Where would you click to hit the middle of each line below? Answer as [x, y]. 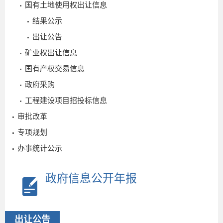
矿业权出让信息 [51, 52]
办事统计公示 [40, 148]
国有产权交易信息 [55, 68]
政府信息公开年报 [91, 178]
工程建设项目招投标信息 [66, 100]
